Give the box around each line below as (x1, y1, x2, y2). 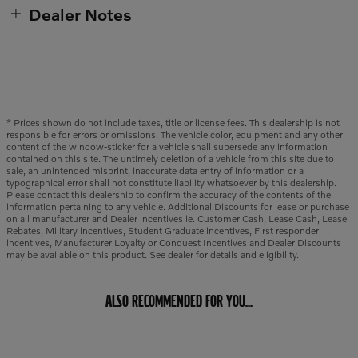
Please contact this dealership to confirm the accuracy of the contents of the (6, 189, 331, 201)
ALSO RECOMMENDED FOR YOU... (105, 291, 253, 312)
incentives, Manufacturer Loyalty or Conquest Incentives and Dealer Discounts (6, 237, 341, 249)
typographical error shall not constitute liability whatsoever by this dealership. (6, 177, 336, 189)
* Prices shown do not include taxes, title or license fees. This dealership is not (6, 117, 340, 129)
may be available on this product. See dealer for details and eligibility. (6, 249, 299, 261)
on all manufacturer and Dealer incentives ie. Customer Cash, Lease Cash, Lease (6, 213, 347, 225)
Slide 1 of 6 (6, 326, 61, 340)
